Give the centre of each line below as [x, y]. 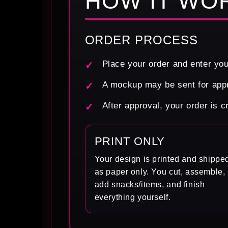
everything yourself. [133, 197]
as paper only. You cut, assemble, [160, 172]
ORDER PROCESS [141, 40]
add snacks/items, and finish [150, 184]
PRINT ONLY [130, 141]
